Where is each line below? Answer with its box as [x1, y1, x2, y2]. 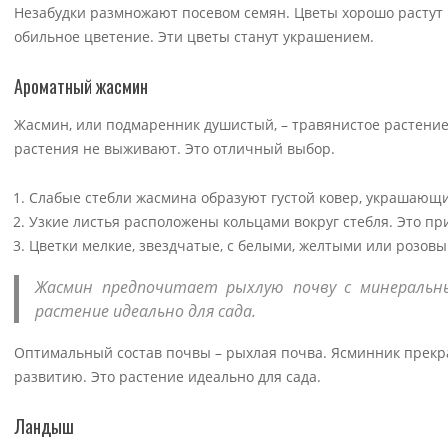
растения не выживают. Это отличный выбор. [14, 139, 335, 159]
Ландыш [14, 412, 74, 439]
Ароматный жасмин [14, 73, 148, 100]
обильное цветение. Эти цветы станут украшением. [14, 27, 374, 47]
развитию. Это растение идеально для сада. [14, 366, 321, 386]
